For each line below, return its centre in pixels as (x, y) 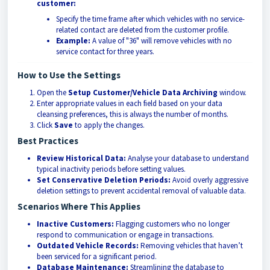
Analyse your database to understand (187, 159)
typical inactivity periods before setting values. (111, 169)
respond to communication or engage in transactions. (125, 235)
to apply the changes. (109, 125)
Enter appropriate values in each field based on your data (130, 104)
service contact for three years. (105, 52)
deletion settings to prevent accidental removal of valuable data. (141, 191)
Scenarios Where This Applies (79, 207)
